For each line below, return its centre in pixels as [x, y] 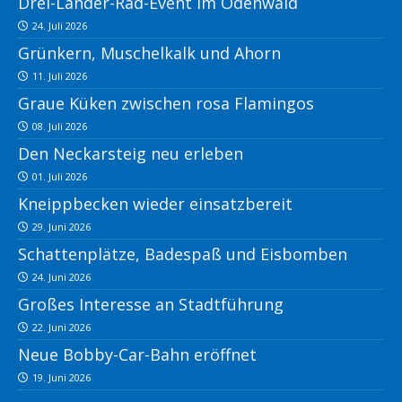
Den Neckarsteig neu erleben [131, 154]
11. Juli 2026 [60, 76]
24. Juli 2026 [60, 26]
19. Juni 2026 [61, 378]
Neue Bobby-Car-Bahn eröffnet [137, 355]
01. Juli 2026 [60, 177]
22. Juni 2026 [61, 328]
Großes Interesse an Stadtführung [151, 305]
